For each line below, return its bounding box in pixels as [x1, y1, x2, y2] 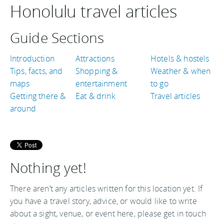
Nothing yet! [10, 158, 86, 177]
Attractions [75, 53, 114, 64]
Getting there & [10, 90, 66, 101]
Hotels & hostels [150, 53, 209, 64]
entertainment [75, 78, 127, 89]
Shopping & [75, 65, 118, 76]
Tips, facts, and [10, 65, 63, 76]
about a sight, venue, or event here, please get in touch [10, 208, 206, 219]
